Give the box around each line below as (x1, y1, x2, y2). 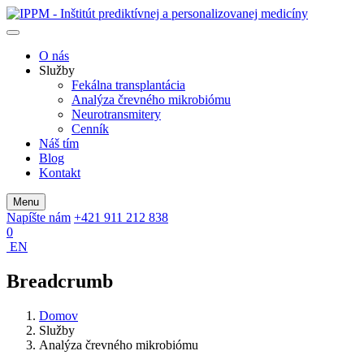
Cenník (71, 122, 109, 136)
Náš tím (39, 136, 79, 150)
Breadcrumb (6, 270, 113, 292)
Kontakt (39, 166, 80, 180)
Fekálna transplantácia (71, 78, 185, 92)
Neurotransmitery (71, 107, 161, 121)
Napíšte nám (6, 210, 71, 224)
